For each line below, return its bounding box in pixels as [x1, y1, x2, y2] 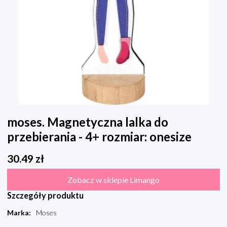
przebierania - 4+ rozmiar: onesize [7, 129, 192, 144]
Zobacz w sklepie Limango [67, 175, 160, 185]
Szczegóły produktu [7, 191, 84, 201]
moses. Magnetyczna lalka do [7, 115, 168, 130]
